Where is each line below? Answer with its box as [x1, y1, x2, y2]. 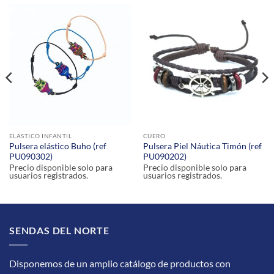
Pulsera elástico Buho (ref [9, 141, 106, 151]
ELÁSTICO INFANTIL [9, 131, 72, 139]
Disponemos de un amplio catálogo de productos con [9, 257, 231, 270]
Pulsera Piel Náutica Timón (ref [143, 141, 262, 151]
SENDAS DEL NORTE [9, 224, 109, 236]
